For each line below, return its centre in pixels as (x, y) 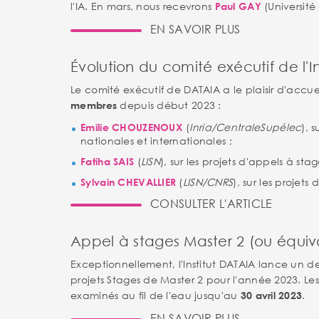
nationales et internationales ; (156, 141)
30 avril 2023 (271, 295)
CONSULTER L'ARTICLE (211, 203)
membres (94, 105)
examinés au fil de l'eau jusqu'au (156, 295)
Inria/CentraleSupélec (246, 127)
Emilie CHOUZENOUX (134, 127)
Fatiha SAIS (108, 161)
